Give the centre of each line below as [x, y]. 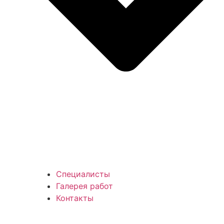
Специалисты [83, 174]
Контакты [75, 198]
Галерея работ [84, 186]
